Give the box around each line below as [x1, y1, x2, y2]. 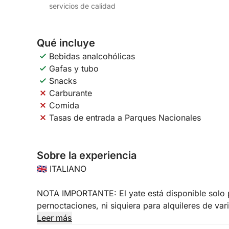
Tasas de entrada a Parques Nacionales [49, 112, 201, 123]
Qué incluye [37, 37, 95, 49]
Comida [49, 100, 79, 110]
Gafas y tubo [49, 63, 99, 74]
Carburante [49, 88, 92, 98]
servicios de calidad [49, 2, 116, 10]
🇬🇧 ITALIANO [37, 164, 86, 174]
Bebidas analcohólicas [49, 51, 135, 61]
